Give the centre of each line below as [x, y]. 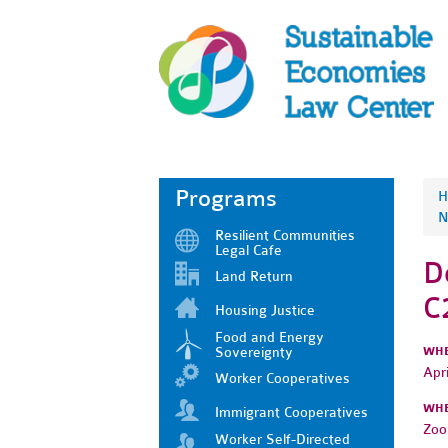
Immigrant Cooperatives [291, 412]
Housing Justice [265, 310]
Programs [226, 198]
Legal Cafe [248, 250]
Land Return [254, 276]
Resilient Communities [285, 235]
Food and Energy [269, 337]
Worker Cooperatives [282, 378]
